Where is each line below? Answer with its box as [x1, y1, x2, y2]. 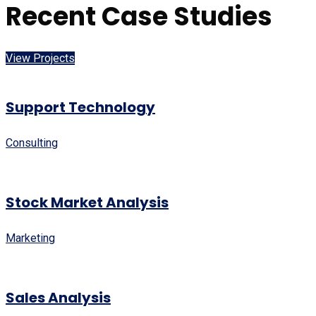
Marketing [6, 231, 55, 245]
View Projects [6, 51, 75, 66]
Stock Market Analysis [6, 193, 169, 213]
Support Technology [6, 97, 155, 117]
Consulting [6, 135, 58, 150]
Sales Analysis [6, 288, 111, 308]
